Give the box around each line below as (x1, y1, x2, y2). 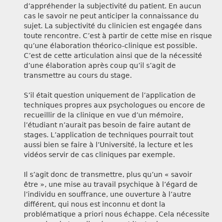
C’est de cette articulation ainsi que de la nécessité (24, 52, 202, 60)
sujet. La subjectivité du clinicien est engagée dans (24, 22, 202, 30)
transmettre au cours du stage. (24, 71, 132, 80)
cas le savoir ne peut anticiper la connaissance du (24, 12, 199, 20)
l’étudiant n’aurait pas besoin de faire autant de (24, 121, 191, 129)
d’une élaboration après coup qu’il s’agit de (24, 61, 176, 70)
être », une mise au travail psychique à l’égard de (24, 180, 198, 189)
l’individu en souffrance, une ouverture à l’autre (24, 190, 191, 199)
